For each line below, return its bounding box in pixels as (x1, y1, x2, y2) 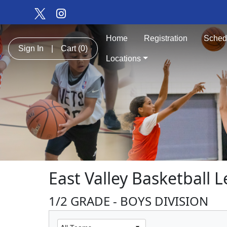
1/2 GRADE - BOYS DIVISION (49, 192, 208, 209)
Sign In (18, 44, 44, 53)
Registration (144, 34, 187, 43)
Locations (106, 54, 141, 63)
